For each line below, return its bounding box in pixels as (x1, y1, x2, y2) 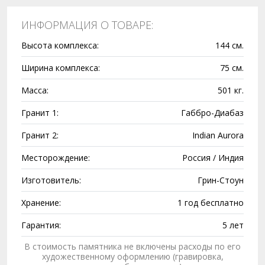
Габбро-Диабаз (181, 107, 244, 118)
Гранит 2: (21, 130, 59, 141)
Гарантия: (21, 219, 61, 231)
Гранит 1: (21, 107, 59, 118)
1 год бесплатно (177, 197, 244, 208)
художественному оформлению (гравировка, (41, 251, 224, 262)
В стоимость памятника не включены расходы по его (24, 241, 241, 252)
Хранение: (21, 197, 61, 208)
